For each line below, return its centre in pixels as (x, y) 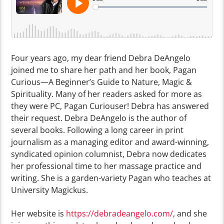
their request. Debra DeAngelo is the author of (99, 118)
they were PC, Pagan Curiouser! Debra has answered (110, 106)
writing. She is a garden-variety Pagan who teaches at (111, 178)
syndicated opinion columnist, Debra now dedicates (109, 154)
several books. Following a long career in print (97, 130)
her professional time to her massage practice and (106, 166)
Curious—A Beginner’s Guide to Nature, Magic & (102, 82)
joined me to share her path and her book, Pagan (104, 70)
